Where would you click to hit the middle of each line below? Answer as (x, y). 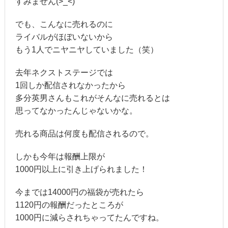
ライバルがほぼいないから (64, 37)
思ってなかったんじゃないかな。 (76, 111)
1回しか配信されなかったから (70, 85)
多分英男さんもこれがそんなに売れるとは (92, 98)
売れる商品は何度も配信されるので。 (84, 134)
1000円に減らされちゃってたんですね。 (89, 218)
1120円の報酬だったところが (69, 205)
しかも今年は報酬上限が (60, 157)
